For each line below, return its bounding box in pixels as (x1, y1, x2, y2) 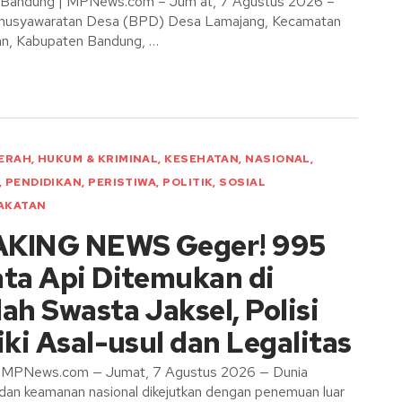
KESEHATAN (164, 152, 240, 166)
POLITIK (162, 175, 214, 189)
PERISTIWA (88, 175, 157, 189)
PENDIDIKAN (4, 175, 83, 189)
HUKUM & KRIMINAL (38, 152, 159, 166)
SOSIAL (219, 175, 267, 189)
